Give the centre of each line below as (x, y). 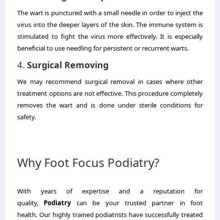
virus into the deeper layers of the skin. (76, 24)
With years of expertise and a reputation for (110, 191)
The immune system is (169, 24)
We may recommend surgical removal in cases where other (110, 81)
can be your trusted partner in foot (137, 203)
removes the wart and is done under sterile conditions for (110, 105)
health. (27, 214)
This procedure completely (164, 93)
